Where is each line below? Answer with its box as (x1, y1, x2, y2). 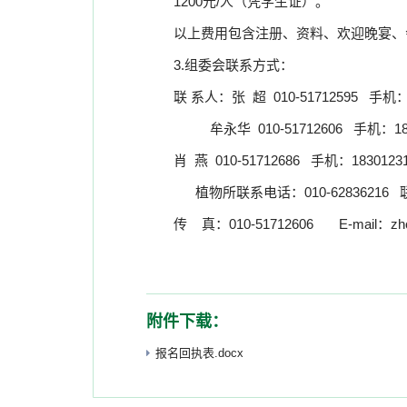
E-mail (339, 216, 377, 232)
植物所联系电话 (195, 184, 291, 200)
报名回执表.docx (155, 346, 243, 360)
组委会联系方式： (184, 57, 293, 73)
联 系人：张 (174, 89, 245, 104)
